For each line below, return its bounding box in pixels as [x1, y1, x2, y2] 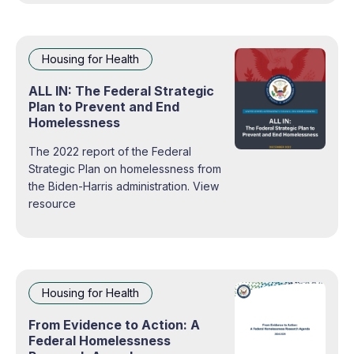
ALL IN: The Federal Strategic [28, 82, 214, 99]
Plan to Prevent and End [28, 98, 179, 115]
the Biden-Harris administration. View [28, 179, 193, 193]
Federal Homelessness [28, 332, 171, 348]
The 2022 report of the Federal [28, 144, 191, 158]
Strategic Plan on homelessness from [28, 161, 221, 175]
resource [28, 196, 76, 210]
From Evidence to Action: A [28, 316, 200, 333]
